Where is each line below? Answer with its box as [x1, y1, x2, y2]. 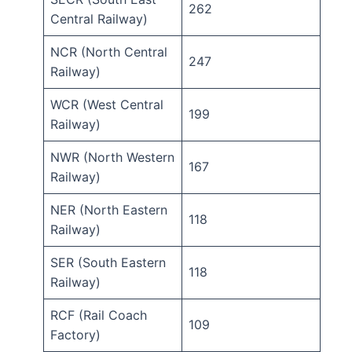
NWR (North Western [50, 149, 174, 166]
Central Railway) [50, 11, 148, 27]
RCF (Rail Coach [50, 307, 147, 324]
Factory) [50, 327, 101, 343]
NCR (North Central [50, 44, 167, 60]
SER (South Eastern [50, 255, 166, 271]
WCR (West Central [50, 97, 163, 113]
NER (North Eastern [50, 202, 167, 218]
